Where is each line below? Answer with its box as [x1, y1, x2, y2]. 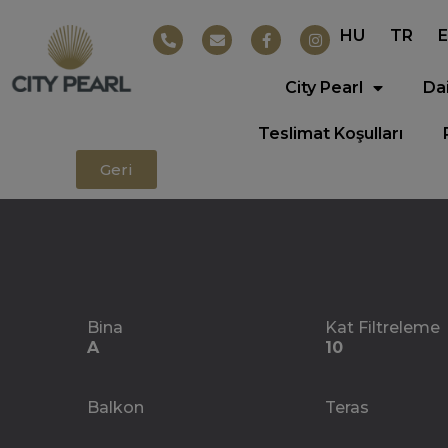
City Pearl [285, 78, 364, 97]
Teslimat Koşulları [258, 124, 404, 143]
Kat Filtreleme [325, 318, 441, 337]
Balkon [87, 398, 145, 417]
